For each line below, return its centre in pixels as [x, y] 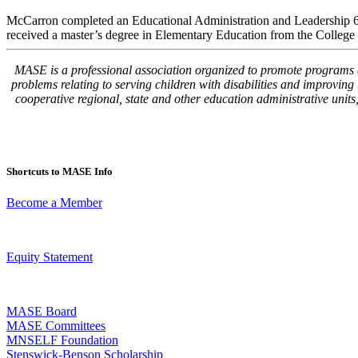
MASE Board [42, 312]
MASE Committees [56, 326]
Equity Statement [50, 257]
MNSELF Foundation [62, 340]
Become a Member [54, 203]
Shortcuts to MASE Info [60, 171]
